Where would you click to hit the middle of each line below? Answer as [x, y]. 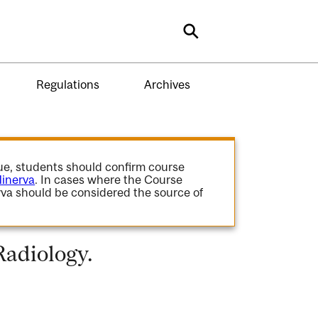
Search [215, 36]
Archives [167, 84]
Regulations [67, 84]
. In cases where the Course [109, 180]
